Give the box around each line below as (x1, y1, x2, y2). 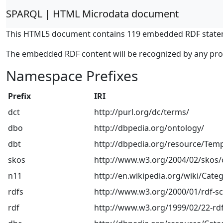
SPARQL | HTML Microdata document (6, 7, 179, 20)
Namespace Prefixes (6, 66, 138, 85)
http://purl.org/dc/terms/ (94, 107, 189, 117)
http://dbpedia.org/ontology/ (94, 122, 204, 133)
